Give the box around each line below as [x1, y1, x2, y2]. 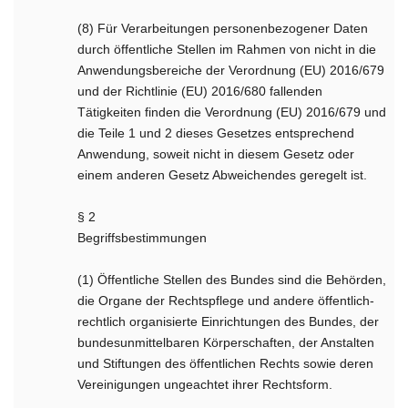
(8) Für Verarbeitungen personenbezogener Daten [77, 21, 369, 36]
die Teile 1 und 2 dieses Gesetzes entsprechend [77, 126, 355, 140]
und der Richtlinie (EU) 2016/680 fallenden [77, 84, 323, 98]
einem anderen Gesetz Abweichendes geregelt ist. [77, 168, 368, 182]
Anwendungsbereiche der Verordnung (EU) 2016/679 [77, 63, 385, 77]
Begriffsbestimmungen [77, 230, 208, 245]
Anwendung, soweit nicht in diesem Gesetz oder [77, 147, 355, 161]
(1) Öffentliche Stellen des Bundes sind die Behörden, [77, 272, 387, 287]
